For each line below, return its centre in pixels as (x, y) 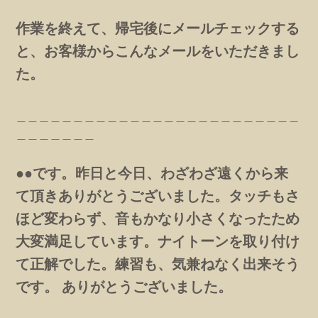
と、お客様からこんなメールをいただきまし (158, 51)
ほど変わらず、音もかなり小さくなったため (158, 218)
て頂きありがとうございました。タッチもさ (158, 195)
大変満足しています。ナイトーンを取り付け (158, 241)
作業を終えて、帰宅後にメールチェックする (158, 28)
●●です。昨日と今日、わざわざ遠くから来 (152, 172)
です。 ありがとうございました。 (124, 286)
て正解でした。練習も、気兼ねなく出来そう (158, 263)
